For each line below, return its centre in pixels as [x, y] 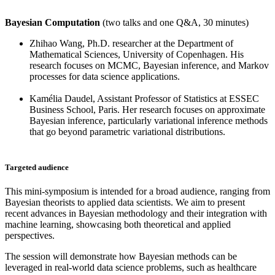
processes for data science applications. [105, 77]
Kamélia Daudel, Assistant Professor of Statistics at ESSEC [144, 99]
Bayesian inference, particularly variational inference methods [149, 121]
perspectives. [31, 235]
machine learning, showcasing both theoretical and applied [118, 224]
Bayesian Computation [52, 23]
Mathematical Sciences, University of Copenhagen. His [137, 55]
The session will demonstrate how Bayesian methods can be [121, 256]
